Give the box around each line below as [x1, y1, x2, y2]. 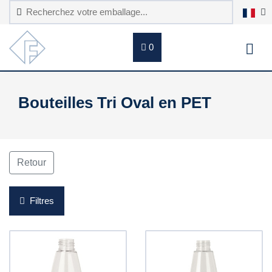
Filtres [27, 195, 54, 206]
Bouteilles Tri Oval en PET [18, 93, 211, 112]
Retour [17, 157, 46, 168]
